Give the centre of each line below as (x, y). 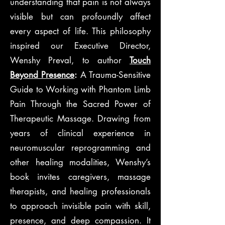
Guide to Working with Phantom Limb (80, 89)
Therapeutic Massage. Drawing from (80, 119)
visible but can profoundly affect (80, 17)
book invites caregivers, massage (80, 177)
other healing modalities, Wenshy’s (80, 162)
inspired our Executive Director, (80, 46)
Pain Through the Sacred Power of (80, 104)
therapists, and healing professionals (80, 191)
